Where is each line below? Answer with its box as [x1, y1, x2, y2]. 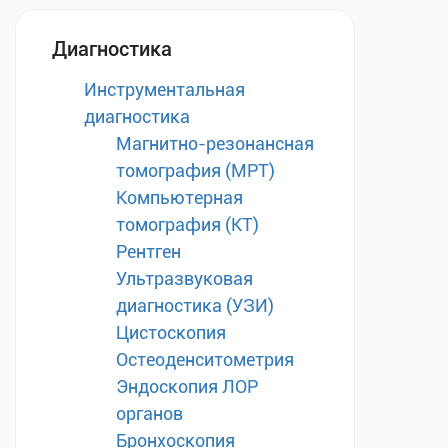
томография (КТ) [116, 214, 259, 235]
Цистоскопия [116, 322, 226, 343]
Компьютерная [116, 187, 243, 208]
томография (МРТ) [116, 160, 275, 181]
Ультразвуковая [116, 268, 253, 289]
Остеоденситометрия [116, 349, 294, 370]
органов [116, 403, 183, 424]
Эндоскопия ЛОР [116, 376, 258, 397]
